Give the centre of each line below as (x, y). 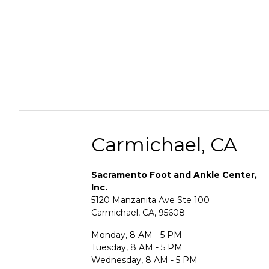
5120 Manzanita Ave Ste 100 (150, 200)
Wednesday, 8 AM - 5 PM (144, 260)
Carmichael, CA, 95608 (138, 212)
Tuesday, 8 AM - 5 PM (137, 247)
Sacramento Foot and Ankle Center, (174, 174)
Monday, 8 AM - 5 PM (137, 234)
